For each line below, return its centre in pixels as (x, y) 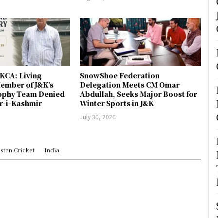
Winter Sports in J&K (117, 103)
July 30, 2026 (98, 116)
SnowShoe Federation (120, 75)
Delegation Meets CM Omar (130, 84)
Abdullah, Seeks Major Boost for (139, 94)
